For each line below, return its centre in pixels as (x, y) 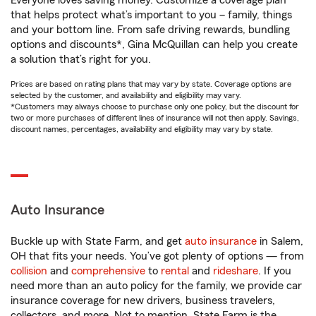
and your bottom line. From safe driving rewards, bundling (150, 30)
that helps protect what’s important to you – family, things (151, 15)
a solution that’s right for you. (81, 59)
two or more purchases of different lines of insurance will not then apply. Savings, (155, 118)
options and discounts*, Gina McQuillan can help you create (154, 44)
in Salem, (280, 241)
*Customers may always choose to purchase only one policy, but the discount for (155, 107)
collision (29, 271)
